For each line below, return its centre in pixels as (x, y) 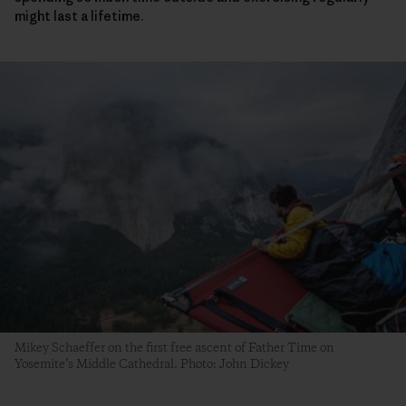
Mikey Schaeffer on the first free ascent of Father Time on (174, 348)
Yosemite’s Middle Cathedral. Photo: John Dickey (152, 364)
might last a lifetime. (79, 15)
